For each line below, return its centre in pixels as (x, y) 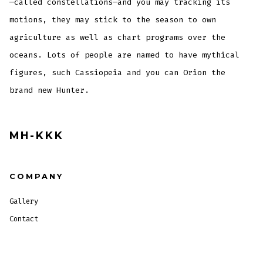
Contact (24, 219)
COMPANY (37, 176)
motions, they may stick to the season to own (113, 20)
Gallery (24, 201)
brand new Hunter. (50, 90)
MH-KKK (37, 136)
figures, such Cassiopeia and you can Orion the (118, 73)
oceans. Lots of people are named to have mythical (125, 55)
